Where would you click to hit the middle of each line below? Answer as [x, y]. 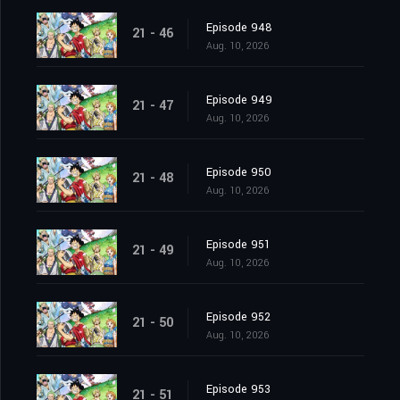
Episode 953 [238, 390]
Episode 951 [238, 245]
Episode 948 [239, 28]
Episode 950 [239, 173]
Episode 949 [239, 100]
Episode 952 [238, 317]
